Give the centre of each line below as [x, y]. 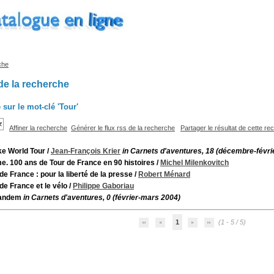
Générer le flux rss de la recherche [123, 128]
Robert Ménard [164, 174]
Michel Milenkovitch [194, 163]
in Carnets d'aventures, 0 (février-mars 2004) [102, 198]
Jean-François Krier [86, 151]
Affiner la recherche [38, 128]
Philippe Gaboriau [103, 186]
